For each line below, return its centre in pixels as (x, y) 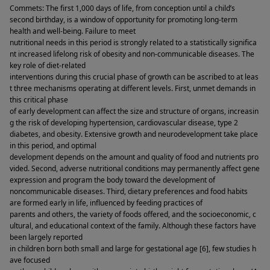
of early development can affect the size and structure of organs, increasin (134, 111)
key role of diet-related (48, 66)
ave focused (30, 260)
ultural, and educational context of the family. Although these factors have (133, 226)
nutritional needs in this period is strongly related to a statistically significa (133, 43)
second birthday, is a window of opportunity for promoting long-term (124, 20)
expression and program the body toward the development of (112, 180)
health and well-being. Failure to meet (73, 31)
